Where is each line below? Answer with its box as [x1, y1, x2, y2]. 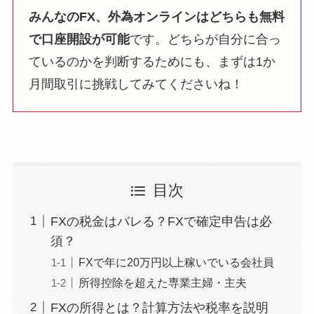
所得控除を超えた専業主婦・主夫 [78, 275, 247, 289]
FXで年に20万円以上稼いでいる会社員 [78, 255, 274, 268]
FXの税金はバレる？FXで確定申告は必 [50, 214, 272, 228]
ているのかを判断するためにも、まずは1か [29, 55, 276, 69]
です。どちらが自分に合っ [130, 32, 282, 47]
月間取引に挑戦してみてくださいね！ [29, 77, 244, 92]
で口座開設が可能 [29, 32, 130, 47]
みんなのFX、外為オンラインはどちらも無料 [29, 10, 285, 25]
